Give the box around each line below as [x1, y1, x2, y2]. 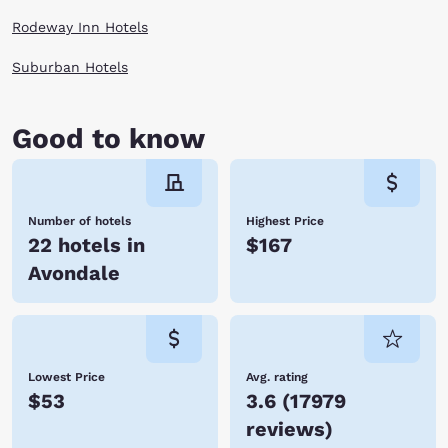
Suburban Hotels [12, 59, 128, 75]
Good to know [12, 122, 205, 155]
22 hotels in [28, 233, 145, 257]
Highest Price [246, 214, 324, 228]
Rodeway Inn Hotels [12, 19, 148, 35]
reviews [246, 417, 325, 441]
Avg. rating [246, 370, 308, 384]
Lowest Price [28, 370, 105, 384]
